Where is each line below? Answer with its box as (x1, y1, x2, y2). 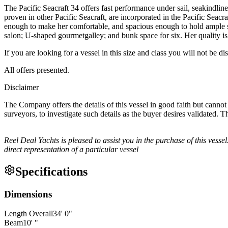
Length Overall (4, 209, 53, 218)
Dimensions (4, 188, 52, 199)
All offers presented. (4, 65, 71, 74)
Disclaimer (4, 82, 39, 92)
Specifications (15, 164, 88, 178)
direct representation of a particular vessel (4, 145, 138, 154)
